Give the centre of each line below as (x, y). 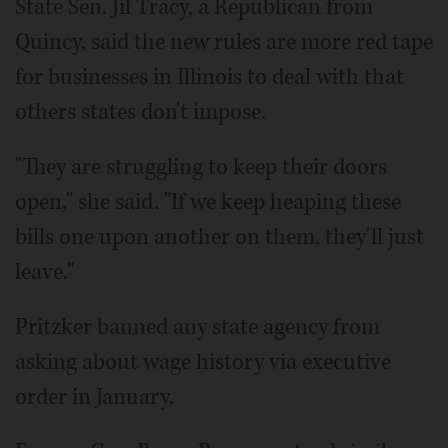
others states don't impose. (140, 111)
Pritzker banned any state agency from (197, 326)
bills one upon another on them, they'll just (219, 236)
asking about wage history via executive (203, 361)
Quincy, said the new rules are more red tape (224, 41)
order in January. (94, 396)
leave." (44, 271)
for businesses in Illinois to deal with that (209, 76)
